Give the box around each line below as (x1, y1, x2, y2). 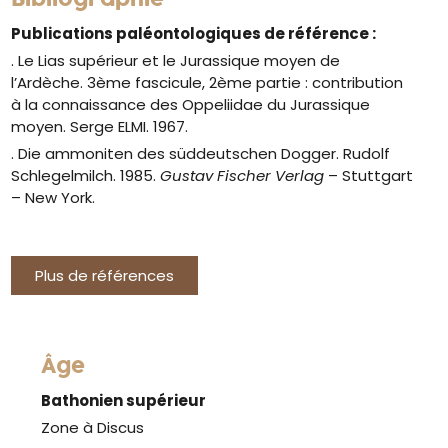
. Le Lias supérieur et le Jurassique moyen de (11, 49, 341, 71)
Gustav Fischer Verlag (160, 164, 325, 186)
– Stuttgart (324, 164, 414, 186)
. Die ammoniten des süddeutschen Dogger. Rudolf (11, 142, 391, 164)
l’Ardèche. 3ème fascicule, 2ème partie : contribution (11, 71, 404, 93)
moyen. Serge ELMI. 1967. (11, 115, 189, 137)
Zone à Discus (41, 416, 145, 438)
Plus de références (35, 264, 175, 286)
